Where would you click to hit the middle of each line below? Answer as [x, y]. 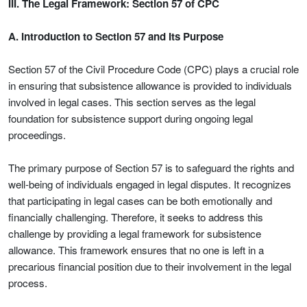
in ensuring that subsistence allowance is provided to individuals [150, 85]
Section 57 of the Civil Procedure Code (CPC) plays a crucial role [153, 69]
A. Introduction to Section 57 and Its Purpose [116, 36]
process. [28, 283]
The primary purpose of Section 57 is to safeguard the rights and [151, 168]
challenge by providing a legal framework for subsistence [135, 233]
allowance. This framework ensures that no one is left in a [136, 250]
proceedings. [37, 135]
